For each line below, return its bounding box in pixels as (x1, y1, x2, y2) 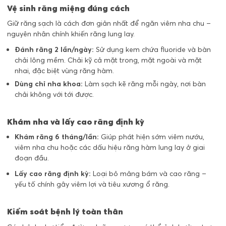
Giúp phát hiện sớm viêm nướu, (99, 132, 204, 142)
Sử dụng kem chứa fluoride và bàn (94, 45, 211, 54)
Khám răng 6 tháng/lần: (15, 132, 99, 142)
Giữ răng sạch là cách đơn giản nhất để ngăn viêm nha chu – (7, 19, 211, 28)
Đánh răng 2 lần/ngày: (15, 45, 94, 54)
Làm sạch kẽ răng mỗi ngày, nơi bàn (83, 79, 206, 89)
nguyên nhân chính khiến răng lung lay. (7, 29, 135, 39)
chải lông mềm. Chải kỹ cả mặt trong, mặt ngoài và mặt (15, 55, 202, 65)
